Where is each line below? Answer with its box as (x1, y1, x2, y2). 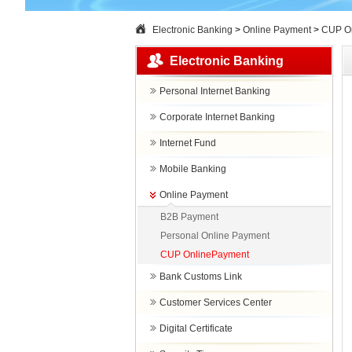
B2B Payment (160, 211, 218, 222)
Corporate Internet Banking (159, 112, 275, 123)
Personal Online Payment (160, 230, 269, 241)
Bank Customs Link (159, 271, 242, 282)
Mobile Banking (159, 163, 226, 174)
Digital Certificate (159, 323, 233, 334)
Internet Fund (159, 137, 216, 148)
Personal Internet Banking (159, 86, 270, 97)
